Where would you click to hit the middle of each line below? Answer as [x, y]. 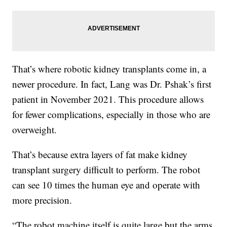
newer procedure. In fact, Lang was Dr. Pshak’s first [112, 84]
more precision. [42, 200]
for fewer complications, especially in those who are [111, 114]
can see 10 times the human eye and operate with [106, 184]
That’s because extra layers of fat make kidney [100, 154]
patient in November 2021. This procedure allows [108, 99]
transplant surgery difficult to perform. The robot [106, 169]
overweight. [35, 129]
